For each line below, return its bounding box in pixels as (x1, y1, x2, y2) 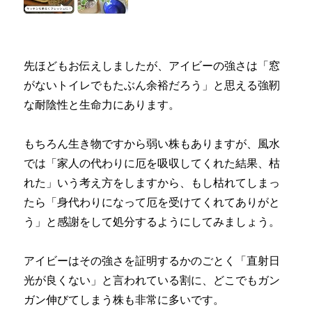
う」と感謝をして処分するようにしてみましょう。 (24, 215, 281, 229)
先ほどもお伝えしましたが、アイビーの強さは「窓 (24, 59, 281, 73)
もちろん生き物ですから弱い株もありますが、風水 (24, 137, 281, 151)
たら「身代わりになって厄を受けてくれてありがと (24, 196, 281, 210)
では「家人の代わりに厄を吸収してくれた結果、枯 (24, 157, 281, 171)
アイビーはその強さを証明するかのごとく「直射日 (24, 254, 281, 268)
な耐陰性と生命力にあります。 (24, 98, 180, 112)
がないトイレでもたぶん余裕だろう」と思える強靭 (24, 79, 281, 93)
